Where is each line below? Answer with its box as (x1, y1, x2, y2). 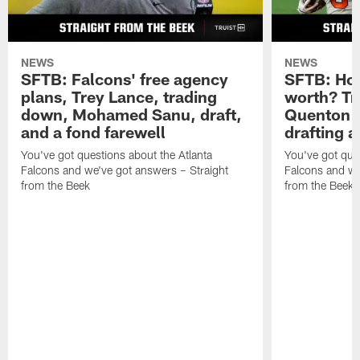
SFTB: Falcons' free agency (21, 68, 229, 88)
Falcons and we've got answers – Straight (21, 162, 229, 177)
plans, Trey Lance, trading (21, 86, 218, 106)
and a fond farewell (21, 121, 166, 141)
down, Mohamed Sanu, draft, (21, 104, 243, 124)
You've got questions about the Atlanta (21, 147, 213, 162)
